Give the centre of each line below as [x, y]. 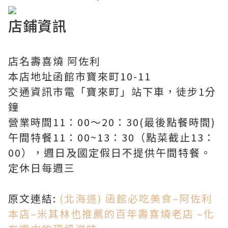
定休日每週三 [42, 168]
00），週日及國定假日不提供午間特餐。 [110, 153]
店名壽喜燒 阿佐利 [54, 61]
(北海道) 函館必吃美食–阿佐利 [135, 198]
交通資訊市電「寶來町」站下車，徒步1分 [112, 92]
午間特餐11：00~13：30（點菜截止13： [112, 137]
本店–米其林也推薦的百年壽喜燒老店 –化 [111, 214]
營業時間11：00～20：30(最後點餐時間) [112, 122]
